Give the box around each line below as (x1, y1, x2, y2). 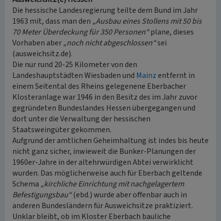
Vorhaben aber (12, 37, 63, 48)
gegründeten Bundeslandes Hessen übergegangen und (12, 103, 195, 113)
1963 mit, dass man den (12, 16, 92, 27)
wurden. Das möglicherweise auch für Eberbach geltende (12, 168, 202, 179)
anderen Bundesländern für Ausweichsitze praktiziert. (12, 200, 193, 211)
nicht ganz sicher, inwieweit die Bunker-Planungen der (12, 146, 196, 157)
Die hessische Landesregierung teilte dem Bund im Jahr (12, 5, 198, 16)
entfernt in (156, 70, 195, 81)
